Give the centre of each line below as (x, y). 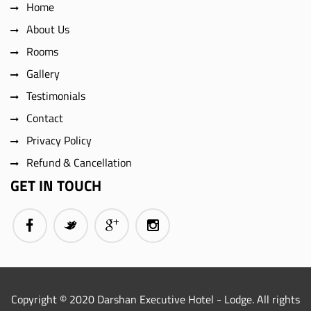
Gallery (43, 74)
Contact (45, 118)
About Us (48, 29)
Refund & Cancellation (79, 162)
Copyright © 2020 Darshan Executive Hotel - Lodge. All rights (155, 299)
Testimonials (56, 96)
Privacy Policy (59, 140)
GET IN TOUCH (56, 185)
